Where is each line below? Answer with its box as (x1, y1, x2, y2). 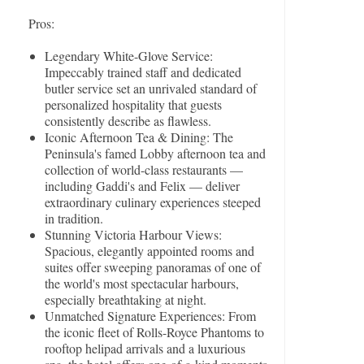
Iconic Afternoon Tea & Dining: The (45, 128, 234, 146)
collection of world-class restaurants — (45, 161, 244, 179)
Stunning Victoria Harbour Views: (45, 226, 223, 244)
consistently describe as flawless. (45, 112, 212, 130)
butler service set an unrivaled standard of (45, 80, 258, 97)
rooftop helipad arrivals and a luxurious (45, 340, 246, 357)
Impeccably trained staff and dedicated (45, 63, 242, 81)
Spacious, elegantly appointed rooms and (45, 242, 255, 260)
